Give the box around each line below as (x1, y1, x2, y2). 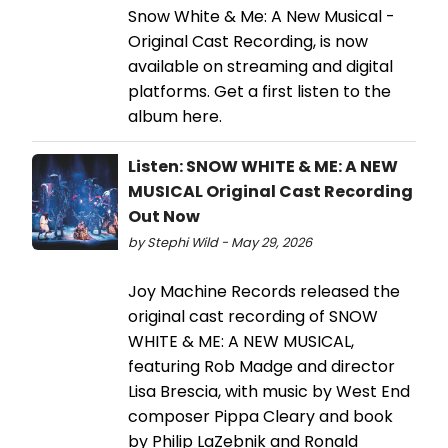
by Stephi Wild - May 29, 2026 (128, 233, 312, 251)
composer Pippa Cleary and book (128, 404, 393, 428)
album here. (128, 104, 222, 128)
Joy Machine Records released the (128, 279, 400, 303)
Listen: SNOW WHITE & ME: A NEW (128, 154, 398, 178)
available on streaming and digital (128, 54, 393, 78)
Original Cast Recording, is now (128, 29, 368, 53)
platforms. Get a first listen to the (128, 79, 391, 103)
